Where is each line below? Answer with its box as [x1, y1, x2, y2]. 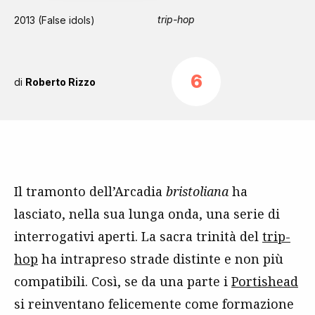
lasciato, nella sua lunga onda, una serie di [14, 205, 280, 222]
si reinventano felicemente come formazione [14, 295, 294, 312]
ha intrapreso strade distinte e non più [38, 250, 283, 267]
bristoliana [166, 183, 229, 200]
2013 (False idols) [14, 14, 95, 26]
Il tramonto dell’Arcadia [14, 183, 166, 200]
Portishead [231, 273, 298, 290]
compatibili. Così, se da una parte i [14, 273, 231, 290]
